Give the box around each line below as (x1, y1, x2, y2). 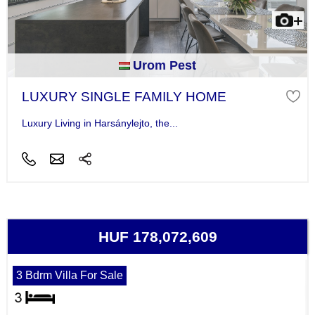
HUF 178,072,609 (98, 229, 217, 245)
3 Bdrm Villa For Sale (15, 269, 123, 282)
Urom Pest (133, 58, 196, 72)
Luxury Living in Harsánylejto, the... (21, 117, 178, 129)
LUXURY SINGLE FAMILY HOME (21, 89, 226, 104)
